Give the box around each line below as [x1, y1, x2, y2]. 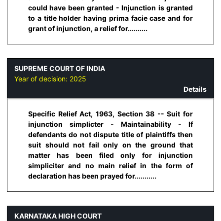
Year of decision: [14, 74, 70, 83]
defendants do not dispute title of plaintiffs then [28, 130, 193, 139]
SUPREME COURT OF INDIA [14, 64, 105, 73]
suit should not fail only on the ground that [28, 141, 193, 149]
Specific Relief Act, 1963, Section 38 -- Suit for [28, 110, 193, 118]
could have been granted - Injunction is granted [28, 3, 193, 12]
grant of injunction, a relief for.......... [28, 24, 147, 33]
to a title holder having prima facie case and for [28, 14, 193, 23]
